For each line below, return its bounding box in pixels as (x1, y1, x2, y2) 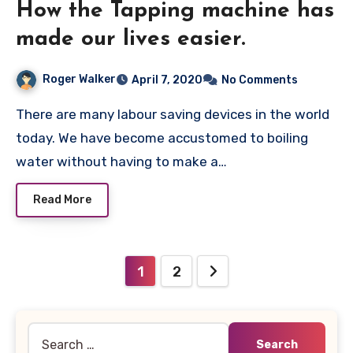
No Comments (221, 72, 298, 87)
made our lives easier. (16, 28, 245, 50)
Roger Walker (43, 72, 116, 86)
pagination (15, 289, 144, 315)
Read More (33, 193, 91, 207)
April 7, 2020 (132, 72, 203, 87)
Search (27, 324, 69, 340)
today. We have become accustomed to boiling (16, 129, 308, 146)
